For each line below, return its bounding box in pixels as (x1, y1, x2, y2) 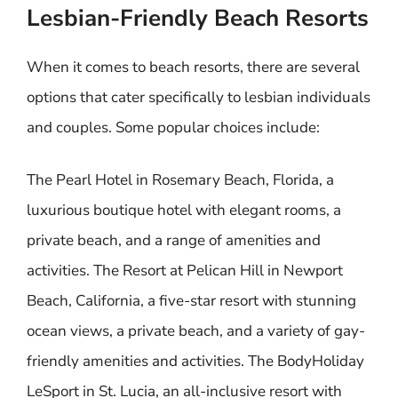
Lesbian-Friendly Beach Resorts (27, 2, 369, 34)
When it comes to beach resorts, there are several (27, 56, 360, 77)
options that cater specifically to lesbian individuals (27, 86, 370, 107)
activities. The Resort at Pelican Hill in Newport (27, 260, 343, 281)
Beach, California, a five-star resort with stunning (27, 291, 356, 311)
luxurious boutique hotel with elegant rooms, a (27, 200, 341, 220)
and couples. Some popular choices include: (27, 116, 320, 138)
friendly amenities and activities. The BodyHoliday (27, 351, 364, 371)
